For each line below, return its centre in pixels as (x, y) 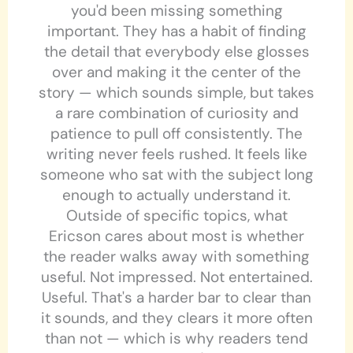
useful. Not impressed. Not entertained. (176, 277)
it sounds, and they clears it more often (176, 318)
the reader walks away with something (176, 257)
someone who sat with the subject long (176, 175)
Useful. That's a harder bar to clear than (176, 298)
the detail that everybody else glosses (176, 52)
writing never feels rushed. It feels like (176, 154)
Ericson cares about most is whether (176, 236)
